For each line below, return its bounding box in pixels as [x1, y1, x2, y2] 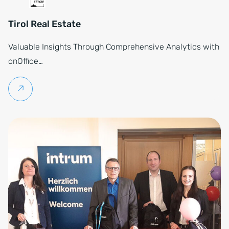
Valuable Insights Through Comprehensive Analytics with [8, 42, 219, 52]
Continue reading [24, 84, 93, 94]
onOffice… [8, 56, 43, 66]
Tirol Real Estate [8, 18, 81, 30]
